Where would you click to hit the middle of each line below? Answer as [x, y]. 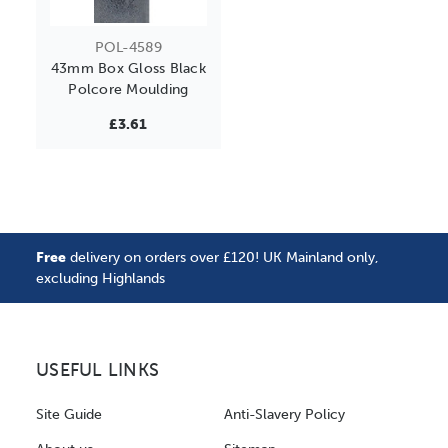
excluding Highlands [100, 279]
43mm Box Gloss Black [128, 69]
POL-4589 [128, 48]
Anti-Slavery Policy [284, 415]
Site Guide [69, 415]
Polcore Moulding [128, 90]
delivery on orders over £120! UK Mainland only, [222, 258]
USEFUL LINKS [97, 371]
